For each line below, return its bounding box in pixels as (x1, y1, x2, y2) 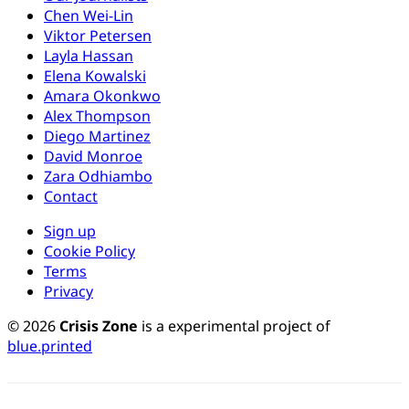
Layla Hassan (44, 45, 133, 66)
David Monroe (44, 145, 142, 166)
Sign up (44, 220, 96, 241)
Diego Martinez (44, 125, 151, 146)
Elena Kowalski (44, 65, 146, 86)
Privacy (44, 280, 93, 301)
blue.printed (7, 335, 92, 356)
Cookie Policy (44, 240, 135, 261)
